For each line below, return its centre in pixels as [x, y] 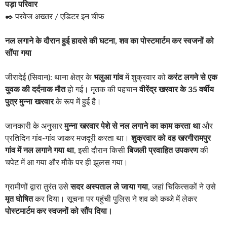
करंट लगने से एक [193, 77]
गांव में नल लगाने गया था [40, 150]
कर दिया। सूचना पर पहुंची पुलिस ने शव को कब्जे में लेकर [115, 199]
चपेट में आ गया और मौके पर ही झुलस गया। [67, 162]
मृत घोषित [19, 199]
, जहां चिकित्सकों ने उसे [182, 187]
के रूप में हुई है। [78, 102]
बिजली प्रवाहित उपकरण [163, 150]
